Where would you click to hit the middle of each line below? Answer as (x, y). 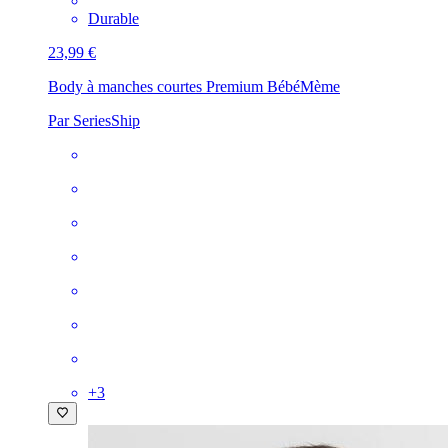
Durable (113, 19)
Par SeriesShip (94, 121)
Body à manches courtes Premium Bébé (174, 87)
